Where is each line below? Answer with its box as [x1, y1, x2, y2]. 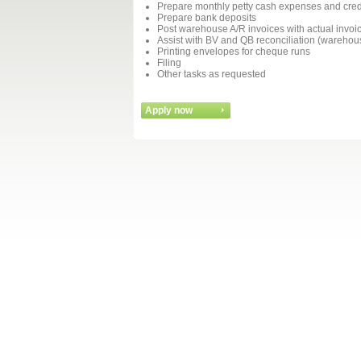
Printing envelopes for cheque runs [157, 46, 310, 57]
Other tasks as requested [157, 68, 266, 80]
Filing [157, 57, 181, 68]
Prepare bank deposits [157, 12, 256, 23]
